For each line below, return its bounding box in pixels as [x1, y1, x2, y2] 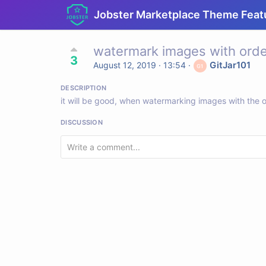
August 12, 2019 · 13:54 [93, 59, 186, 70]
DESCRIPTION [61, 84, 107, 92]
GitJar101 [210, 59, 251, 71]
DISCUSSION [61, 118, 103, 126]
